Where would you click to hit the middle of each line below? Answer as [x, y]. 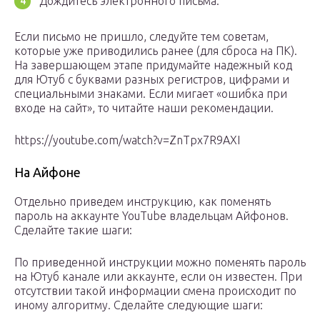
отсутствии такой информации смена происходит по [155, 291]
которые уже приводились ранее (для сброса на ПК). [156, 51]
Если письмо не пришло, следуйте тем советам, [141, 37]
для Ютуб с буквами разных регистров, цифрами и [152, 80]
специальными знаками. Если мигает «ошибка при [151, 94]
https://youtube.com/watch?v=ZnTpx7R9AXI [127, 140]
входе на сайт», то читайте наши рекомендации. [144, 108]
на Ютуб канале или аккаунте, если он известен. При [158, 277]
